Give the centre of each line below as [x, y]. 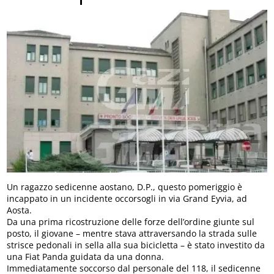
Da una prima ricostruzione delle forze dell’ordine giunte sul [131, 222]
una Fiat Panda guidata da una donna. [86, 257]
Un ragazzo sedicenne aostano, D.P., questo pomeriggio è [125, 187]
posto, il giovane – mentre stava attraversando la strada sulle [132, 234]
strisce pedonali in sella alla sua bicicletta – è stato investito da [136, 245]
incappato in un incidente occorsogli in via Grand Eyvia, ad [127, 199]
